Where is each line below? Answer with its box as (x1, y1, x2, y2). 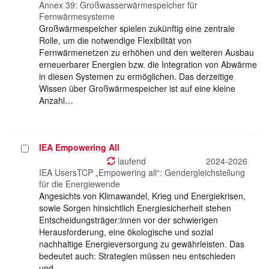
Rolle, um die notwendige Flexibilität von (39, 34, 192, 47)
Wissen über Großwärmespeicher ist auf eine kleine (39, 82, 235, 95)
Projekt (20, 142, 49, 155)
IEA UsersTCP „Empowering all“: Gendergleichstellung (39, 166, 245, 179)
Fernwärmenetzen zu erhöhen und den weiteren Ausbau (39, 46, 254, 59)
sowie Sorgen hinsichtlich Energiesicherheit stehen (39, 202, 231, 214)
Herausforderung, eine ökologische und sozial (39, 226, 213, 238)
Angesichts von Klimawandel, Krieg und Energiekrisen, (39, 190, 246, 202)
